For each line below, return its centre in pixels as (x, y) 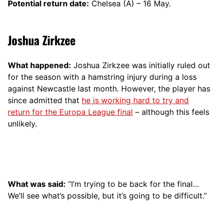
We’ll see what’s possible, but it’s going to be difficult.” (107, 195)
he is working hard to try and (135, 100)
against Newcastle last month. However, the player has (109, 88)
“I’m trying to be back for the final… (132, 184)
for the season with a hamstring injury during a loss (102, 77)
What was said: (37, 184)
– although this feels (171, 112)
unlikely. (22, 123)
